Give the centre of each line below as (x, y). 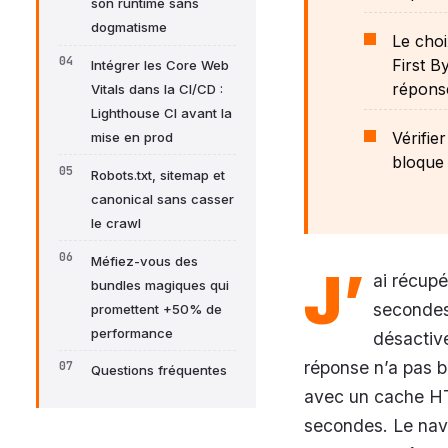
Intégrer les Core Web (160, 65)
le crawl (116, 222)
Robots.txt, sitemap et (158, 174)
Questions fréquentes (159, 370)
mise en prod (132, 137)
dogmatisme (129, 27)
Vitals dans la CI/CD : (157, 89)
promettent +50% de (156, 308)
